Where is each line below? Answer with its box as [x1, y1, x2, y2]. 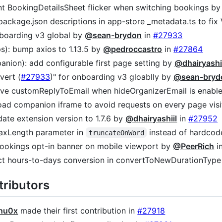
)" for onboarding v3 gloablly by [50, 71, 174, 82]
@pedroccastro [103, 44, 163, 54]
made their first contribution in [18, 205, 138, 216]
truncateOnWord [88, 128, 144, 137]
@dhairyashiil [125, 113, 177, 123]
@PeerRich [173, 141, 215, 151]
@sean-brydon [85, 30, 142, 40]
